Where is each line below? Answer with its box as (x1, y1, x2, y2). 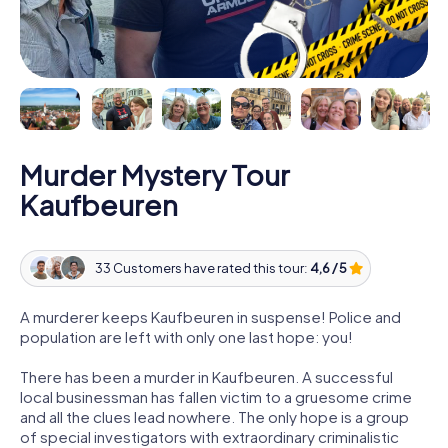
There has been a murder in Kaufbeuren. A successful (20, 366, 393, 386)
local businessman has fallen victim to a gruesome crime (20, 386, 412, 406)
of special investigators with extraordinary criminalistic (20, 426, 399, 446)
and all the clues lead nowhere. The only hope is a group (20, 406, 409, 426)
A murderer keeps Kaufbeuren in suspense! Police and (20, 306, 401, 326)
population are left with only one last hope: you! (20, 326, 353, 346)
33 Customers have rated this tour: (94, 260, 310, 277)
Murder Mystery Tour (20, 156, 290, 192)
